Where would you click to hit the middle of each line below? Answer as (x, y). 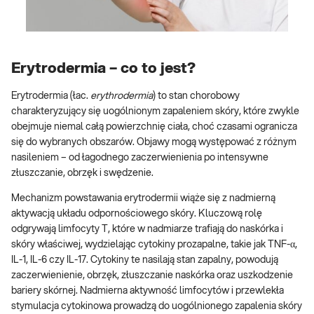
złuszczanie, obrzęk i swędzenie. (82, 173)
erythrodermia (122, 96)
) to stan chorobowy (196, 96)
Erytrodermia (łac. (51, 96)
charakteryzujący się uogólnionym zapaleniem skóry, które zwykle (155, 112)
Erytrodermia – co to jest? (103, 68)
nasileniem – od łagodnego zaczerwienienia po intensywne (140, 158)
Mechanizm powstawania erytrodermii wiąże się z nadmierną (143, 199)
